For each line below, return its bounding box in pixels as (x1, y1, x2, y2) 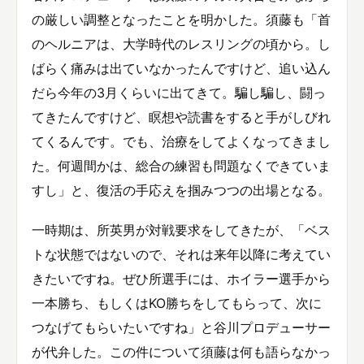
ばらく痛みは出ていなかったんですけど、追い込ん (32, 59, 331, 76)
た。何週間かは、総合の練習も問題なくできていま (32, 157, 331, 174)
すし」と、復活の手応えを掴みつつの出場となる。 (32, 181, 331, 198)
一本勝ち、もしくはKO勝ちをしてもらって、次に (32, 294, 322, 311)
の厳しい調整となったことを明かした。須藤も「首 (32, 11, 331, 28)
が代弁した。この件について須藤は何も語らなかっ (32, 343, 331, 360)
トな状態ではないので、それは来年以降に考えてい (32, 245, 331, 262)
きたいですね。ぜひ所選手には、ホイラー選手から (32, 270, 331, 287)
